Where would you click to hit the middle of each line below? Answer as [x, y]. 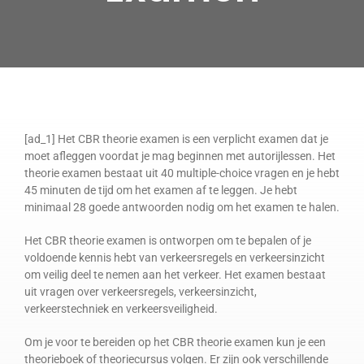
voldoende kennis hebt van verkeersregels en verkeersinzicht [174, 257]
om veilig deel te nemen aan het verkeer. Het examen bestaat [175, 274]
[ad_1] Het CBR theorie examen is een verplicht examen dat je [176, 139]
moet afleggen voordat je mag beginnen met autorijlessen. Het [180, 156]
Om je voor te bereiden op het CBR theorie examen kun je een [175, 342]
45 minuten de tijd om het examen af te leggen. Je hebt [160, 190]
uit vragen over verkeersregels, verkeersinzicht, [140, 291]
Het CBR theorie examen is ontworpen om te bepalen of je [167, 240]
